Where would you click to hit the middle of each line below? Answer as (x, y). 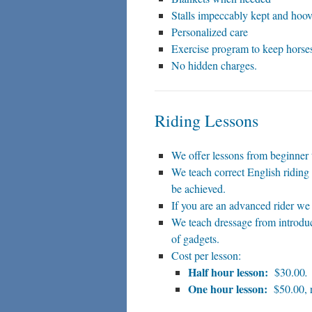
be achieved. (198, 188)
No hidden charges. (214, 65)
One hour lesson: (228, 289)
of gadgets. (195, 239)
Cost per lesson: (206, 255)
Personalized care (210, 32)
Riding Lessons (206, 120)
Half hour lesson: (228, 272)
